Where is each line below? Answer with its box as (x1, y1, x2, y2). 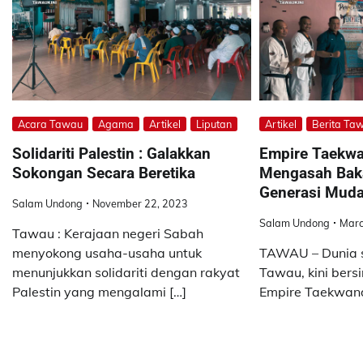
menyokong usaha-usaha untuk (12, 245, 202, 262)
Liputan (196, 117, 232, 131)
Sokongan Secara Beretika (12, 164, 195, 183)
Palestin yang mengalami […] (12, 284, 186, 301)
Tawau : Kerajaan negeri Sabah (12, 225, 203, 242)
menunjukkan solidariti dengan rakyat (12, 264, 240, 281)
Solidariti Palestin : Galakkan (12, 144, 211, 164)
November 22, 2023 (92, 197, 188, 211)
